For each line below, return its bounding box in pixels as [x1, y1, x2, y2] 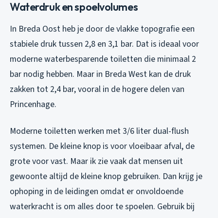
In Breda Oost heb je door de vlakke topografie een [10, 22, 195, 35]
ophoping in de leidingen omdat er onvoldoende [10, 185, 183, 198]
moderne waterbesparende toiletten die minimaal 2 [10, 53, 196, 65]
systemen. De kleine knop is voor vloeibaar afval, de [10, 140, 195, 152]
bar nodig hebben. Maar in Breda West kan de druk [10, 68, 191, 80]
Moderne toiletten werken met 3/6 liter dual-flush [10, 125, 189, 137]
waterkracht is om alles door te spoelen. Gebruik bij [10, 200, 195, 213]
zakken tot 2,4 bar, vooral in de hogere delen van [10, 83, 184, 95]
